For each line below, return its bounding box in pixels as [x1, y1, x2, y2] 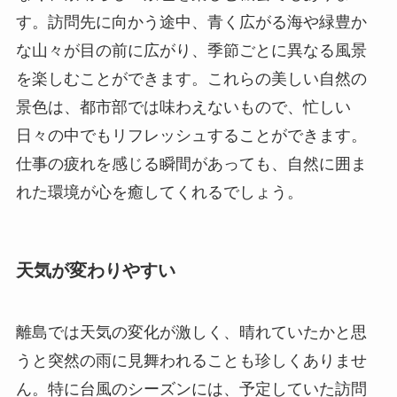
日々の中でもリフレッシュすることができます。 [15, 127, 367, 145]
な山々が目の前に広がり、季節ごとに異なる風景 [15, 42, 367, 60]
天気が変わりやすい [15, 261, 175, 281]
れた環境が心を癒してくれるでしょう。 [15, 183, 303, 202]
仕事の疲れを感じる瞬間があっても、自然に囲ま [15, 155, 367, 174]
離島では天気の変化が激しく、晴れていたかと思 [15, 323, 367, 341]
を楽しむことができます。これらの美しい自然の [15, 70, 367, 89]
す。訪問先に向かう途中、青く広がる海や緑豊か [15, 13, 367, 32]
